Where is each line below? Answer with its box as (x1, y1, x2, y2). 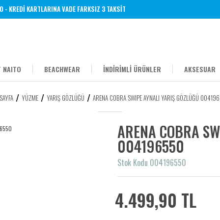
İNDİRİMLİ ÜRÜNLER (103, 64, 161, 74)
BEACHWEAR (44, 64, 80, 74)
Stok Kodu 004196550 (117, 157, 186, 168)
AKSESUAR (184, 64, 216, 74)
